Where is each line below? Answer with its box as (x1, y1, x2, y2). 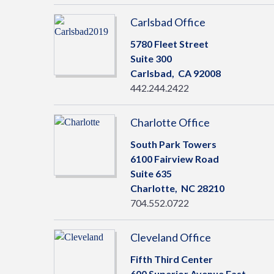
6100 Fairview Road (130, 153, 219, 165)
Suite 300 (130, 53, 172, 64)
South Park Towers (130, 138, 217, 150)
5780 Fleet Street (130, 38, 209, 50)
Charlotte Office (130, 116, 210, 129)
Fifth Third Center (130, 253, 213, 265)
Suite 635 (130, 168, 172, 179)
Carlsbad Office (130, 15, 206, 29)
